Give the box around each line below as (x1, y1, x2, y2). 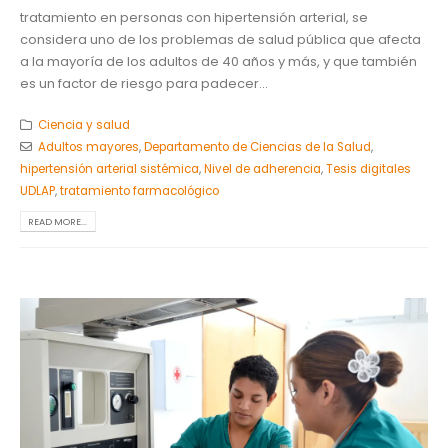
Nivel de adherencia (204, 160, 321, 177)
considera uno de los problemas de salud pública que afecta (20, 30, 421, 50)
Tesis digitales (326, 160, 411, 177)
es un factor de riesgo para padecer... (20, 74, 268, 94)
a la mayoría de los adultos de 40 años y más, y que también (20, 52, 417, 72)
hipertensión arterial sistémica (20, 160, 199, 177)
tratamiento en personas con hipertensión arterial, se (20, 8, 368, 28)
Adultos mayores (37, 138, 139, 155)
